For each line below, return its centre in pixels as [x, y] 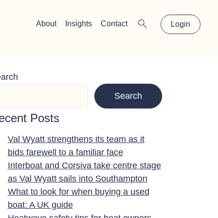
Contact [114, 24]
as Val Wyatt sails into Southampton [77, 178]
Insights [79, 24]
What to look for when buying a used [78, 191]
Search [128, 96]
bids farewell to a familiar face [65, 152]
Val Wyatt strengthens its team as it [76, 139]
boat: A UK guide [40, 205]
